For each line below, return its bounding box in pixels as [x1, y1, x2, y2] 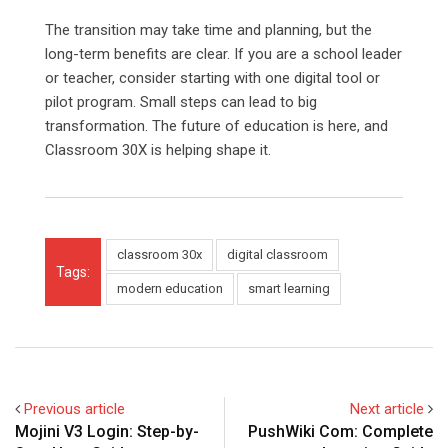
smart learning [248, 281, 330, 297]
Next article [350, 400, 424, 419]
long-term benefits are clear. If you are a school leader [45, 45, 402, 64]
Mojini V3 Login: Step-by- [15, 422, 199, 442]
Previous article [24, 400, 125, 419]
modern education [117, 281, 223, 297]
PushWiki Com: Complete [248, 422, 433, 442]
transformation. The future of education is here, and [45, 117, 388, 136]
